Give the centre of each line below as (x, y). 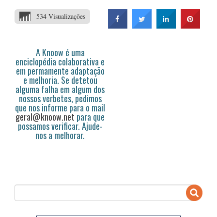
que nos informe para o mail (60, 108)
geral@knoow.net (45, 117)
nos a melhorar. (60, 135)
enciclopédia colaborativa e (60, 62)
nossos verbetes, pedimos (60, 98)
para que (90, 117)
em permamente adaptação (60, 71)
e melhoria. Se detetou (60, 80)
